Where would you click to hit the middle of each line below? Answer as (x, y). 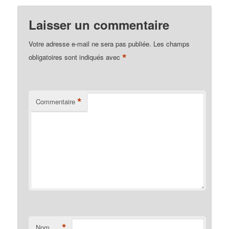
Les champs (172, 44)
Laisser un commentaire (99, 25)
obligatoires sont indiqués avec (76, 57)
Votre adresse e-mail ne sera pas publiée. (90, 44)
